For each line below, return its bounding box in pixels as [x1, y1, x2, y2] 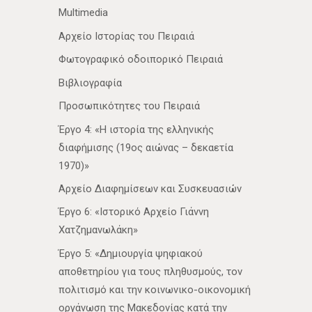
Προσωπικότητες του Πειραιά [58, 100, 200, 113]
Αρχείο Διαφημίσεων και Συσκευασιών [58, 182, 242, 195]
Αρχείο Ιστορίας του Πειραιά [58, 29, 194, 42]
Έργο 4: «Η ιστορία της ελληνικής [58, 123, 214, 136]
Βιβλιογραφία [58, 76, 122, 89]
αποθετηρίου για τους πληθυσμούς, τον [58, 265, 242, 278]
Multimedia [58, 6, 108, 19]
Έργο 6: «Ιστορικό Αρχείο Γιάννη [58, 205, 209, 219]
